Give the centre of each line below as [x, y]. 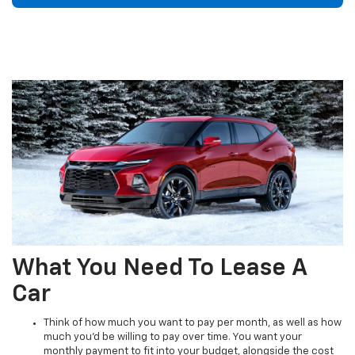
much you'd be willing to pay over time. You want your [173, 338]
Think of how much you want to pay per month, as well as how [193, 323]
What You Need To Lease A [159, 269]
